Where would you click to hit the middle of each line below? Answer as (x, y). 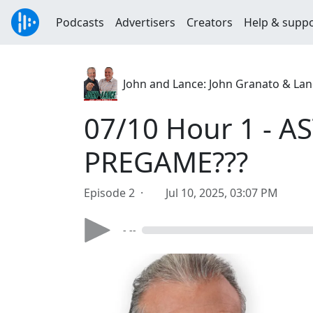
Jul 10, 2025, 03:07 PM (222, 193)
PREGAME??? (166, 162)
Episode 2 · (116, 193)
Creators (210, 22)
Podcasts (80, 22)
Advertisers (145, 22)
